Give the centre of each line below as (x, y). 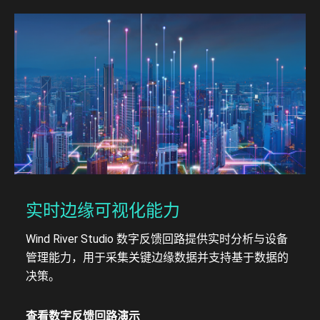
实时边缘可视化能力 (103, 210)
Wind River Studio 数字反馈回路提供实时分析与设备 (157, 239)
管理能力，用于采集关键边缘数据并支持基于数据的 (157, 257)
